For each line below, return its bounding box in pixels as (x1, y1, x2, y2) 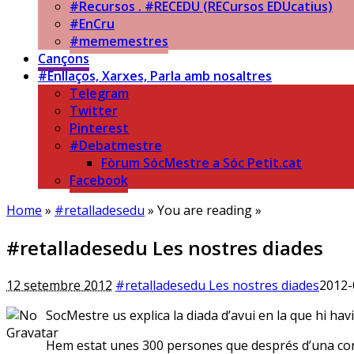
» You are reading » (145, 201, 262, 219)
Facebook (70, 171, 128, 189)
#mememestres (70, 32, 168, 50)
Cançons (38, 50, 89, 67)
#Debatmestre (70, 137, 162, 154)
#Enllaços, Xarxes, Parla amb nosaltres (38, 67, 272, 85)
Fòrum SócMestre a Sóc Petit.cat (101, 154, 302, 171)
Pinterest (70, 119, 129, 137)
